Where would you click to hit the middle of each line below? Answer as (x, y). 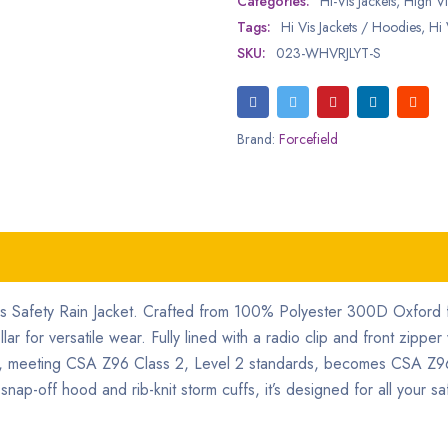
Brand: (258, 139)
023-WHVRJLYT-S (329, 53)
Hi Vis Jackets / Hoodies (351, 27)
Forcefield (309, 139)
